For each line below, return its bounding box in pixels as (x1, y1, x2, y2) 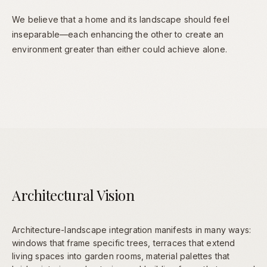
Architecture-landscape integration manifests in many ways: (12, 225, 252, 235)
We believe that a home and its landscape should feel (12, 14, 229, 25)
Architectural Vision (12, 185, 135, 205)
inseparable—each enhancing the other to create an (12, 29, 224, 40)
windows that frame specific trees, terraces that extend (12, 238, 235, 249)
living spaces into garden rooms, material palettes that (12, 251, 230, 262)
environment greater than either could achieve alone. (12, 44, 227, 55)
